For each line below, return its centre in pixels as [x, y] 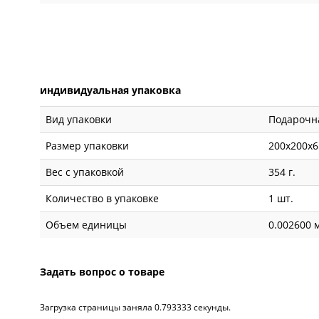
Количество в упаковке [103, 199]
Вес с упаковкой [85, 172]
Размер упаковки [88, 146]
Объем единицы [87, 225]
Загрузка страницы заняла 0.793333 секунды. [136, 308]
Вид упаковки [79, 120]
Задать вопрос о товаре [103, 272]
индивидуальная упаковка [111, 90]
